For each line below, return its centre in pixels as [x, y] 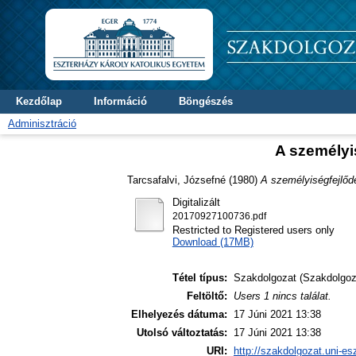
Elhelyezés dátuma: [179, 315]
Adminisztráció [42, 124]
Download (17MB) [213, 242]
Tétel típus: [200, 278]
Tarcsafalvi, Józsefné [176, 180]
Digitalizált [196, 202]
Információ [120, 101]
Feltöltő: [207, 296]
